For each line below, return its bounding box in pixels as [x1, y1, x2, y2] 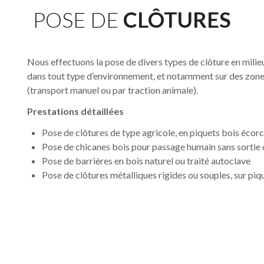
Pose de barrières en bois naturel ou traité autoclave [41, 154, 250, 166]
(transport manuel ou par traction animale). [27, 84, 198, 95]
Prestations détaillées [27, 105, 124, 117]
